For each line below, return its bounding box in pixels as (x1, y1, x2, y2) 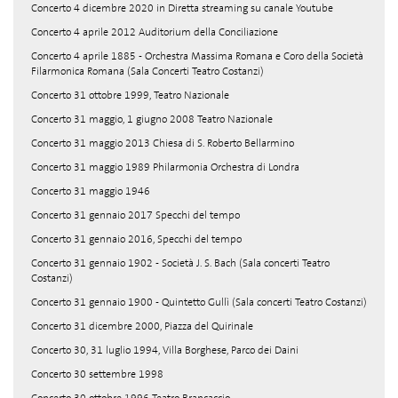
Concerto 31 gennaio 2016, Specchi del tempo (31, 232, 242, 246)
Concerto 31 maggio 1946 (31, 184, 150, 198)
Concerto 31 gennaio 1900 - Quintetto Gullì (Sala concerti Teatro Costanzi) (31, 295, 367, 309)
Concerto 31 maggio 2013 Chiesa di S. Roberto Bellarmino (31, 136, 294, 150)
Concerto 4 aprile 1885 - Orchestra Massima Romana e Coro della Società (31, 49, 363, 63)
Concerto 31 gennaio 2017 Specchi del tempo (31, 208, 240, 222)
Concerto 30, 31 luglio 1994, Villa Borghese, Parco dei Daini (31, 343, 298, 357)
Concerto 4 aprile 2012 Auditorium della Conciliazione (31, 25, 278, 39)
